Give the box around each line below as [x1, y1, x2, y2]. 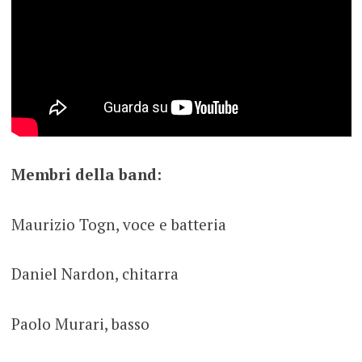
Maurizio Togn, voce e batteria [11, 213, 226, 234]
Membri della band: [11, 164, 162, 185]
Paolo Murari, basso [11, 313, 149, 334]
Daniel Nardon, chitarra [11, 263, 179, 284]
